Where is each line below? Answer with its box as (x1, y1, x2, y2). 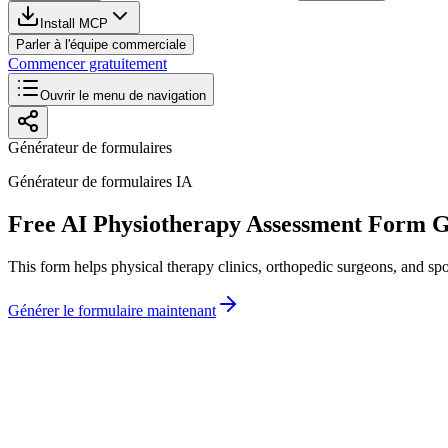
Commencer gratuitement (8, 55, 167, 72)
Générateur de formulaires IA (8, 173, 193, 190)
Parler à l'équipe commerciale (16, 37, 186, 52)
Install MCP (40, 16, 108, 31)
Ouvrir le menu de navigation (40, 88, 206, 103)
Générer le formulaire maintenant (8, 301, 216, 319)
